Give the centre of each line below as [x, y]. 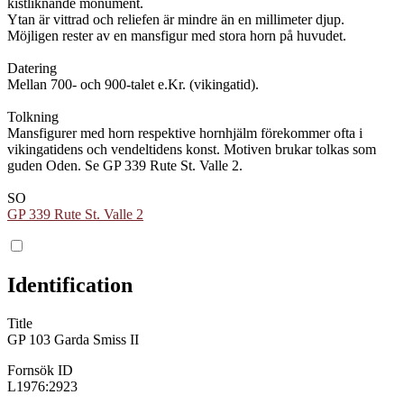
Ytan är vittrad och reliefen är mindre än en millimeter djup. [176, 19]
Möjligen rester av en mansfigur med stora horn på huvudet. [177, 35]
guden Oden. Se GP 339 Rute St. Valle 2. [125, 165]
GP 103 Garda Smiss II [73, 339]
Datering [32, 68]
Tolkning [33, 116]
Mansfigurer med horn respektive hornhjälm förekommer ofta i [185, 133]
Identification [70, 285]
